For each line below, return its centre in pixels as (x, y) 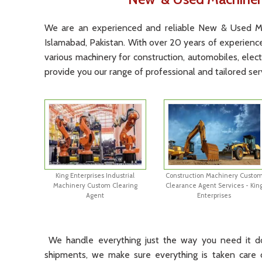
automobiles (211, 57)
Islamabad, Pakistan (84, 42)
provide (60, 72)
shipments (65, 254)
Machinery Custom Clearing (95, 185)
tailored (230, 72)
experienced (115, 28)
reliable (178, 28)
